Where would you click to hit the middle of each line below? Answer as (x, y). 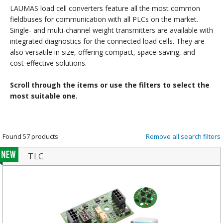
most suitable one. (44, 96)
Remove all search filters (183, 137)
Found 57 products (30, 137)
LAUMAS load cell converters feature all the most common (105, 8)
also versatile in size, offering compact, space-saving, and (103, 52)
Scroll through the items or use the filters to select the (110, 85)
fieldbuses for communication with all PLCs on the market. (104, 19)
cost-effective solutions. (48, 63)
